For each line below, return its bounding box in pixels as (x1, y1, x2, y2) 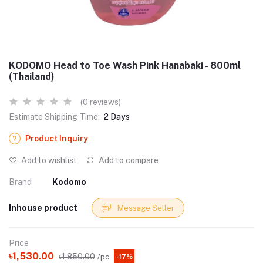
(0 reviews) (80, 97, 121, 107)
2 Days (104, 112, 130, 122)
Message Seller (117, 203, 174, 213)
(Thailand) (9, 71, 55, 82)
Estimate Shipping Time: (9, 112, 100, 122)
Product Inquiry (25, 134, 88, 143)
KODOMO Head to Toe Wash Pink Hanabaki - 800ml (9, 60, 241, 71)
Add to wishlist (19, 156, 77, 165)
